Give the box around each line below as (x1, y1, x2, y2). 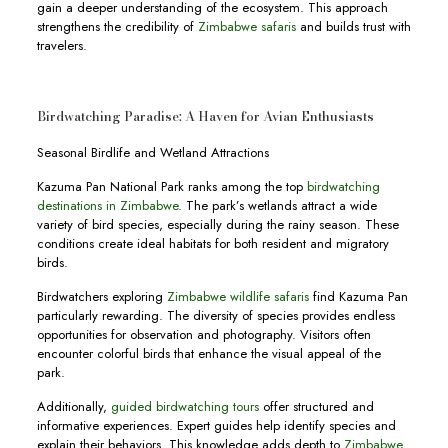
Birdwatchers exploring (36, 287, 167, 307)
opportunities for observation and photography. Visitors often (36, 325, 371, 345)
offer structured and (258, 397, 374, 417)
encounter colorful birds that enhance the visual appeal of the (36, 344, 381, 364)
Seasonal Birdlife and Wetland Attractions (36, 143, 269, 163)
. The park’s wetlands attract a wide (177, 196, 377, 216)
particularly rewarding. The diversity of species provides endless (36, 306, 395, 326)
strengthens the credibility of (36, 17, 198, 37)
